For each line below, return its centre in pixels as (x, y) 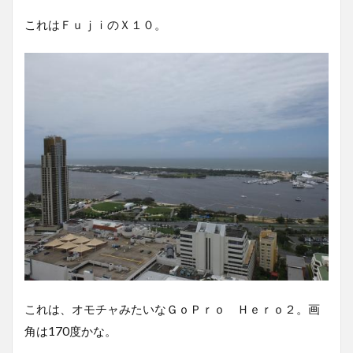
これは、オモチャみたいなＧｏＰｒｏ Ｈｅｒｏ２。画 (172, 309)
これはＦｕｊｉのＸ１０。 (95, 24)
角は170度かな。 (71, 331)
